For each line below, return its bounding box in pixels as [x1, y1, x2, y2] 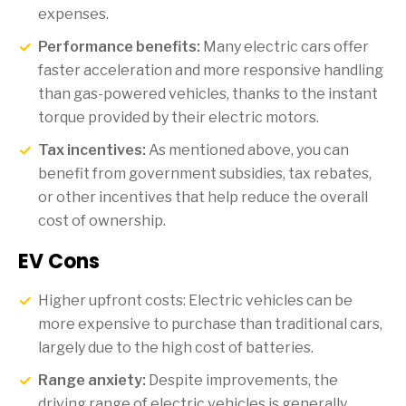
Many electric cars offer [200, 37, 369, 55]
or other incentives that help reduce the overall [38, 188, 368, 206]
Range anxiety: [38, 371, 146, 389]
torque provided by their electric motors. [38, 108, 319, 126]
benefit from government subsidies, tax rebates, [38, 164, 372, 182]
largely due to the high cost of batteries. [38, 338, 314, 356]
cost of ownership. [38, 211, 166, 229]
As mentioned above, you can [146, 140, 349, 159]
